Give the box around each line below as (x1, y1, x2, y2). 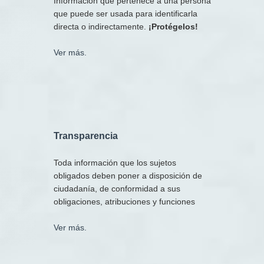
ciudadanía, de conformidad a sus (54, 183, 180, 193)
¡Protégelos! (148, 21, 198, 31)
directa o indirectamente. (54, 21, 148, 31)
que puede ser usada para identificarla (54, 8, 197, 18)
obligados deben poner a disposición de (54, 170, 202, 180)
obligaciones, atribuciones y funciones (54, 196, 195, 206)
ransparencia (59, 130, 118, 141)
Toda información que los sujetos (54, 157, 176, 167)
